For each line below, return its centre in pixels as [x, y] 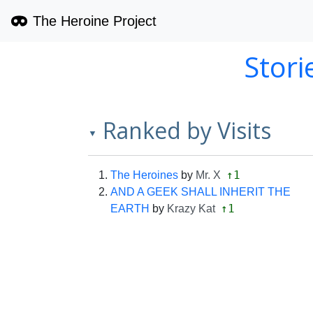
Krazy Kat [191, 209]
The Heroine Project [94, 21]
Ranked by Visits [187, 130]
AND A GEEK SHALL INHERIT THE [201, 192]
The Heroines [144, 175]
